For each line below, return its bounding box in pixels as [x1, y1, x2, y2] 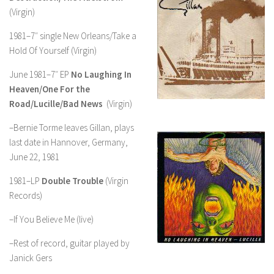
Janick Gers [9, 252, 52, 264]
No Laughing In [71, 68, 131, 80]
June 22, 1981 [9, 151, 59, 163]
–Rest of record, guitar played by [9, 237, 130, 249]
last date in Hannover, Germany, [9, 136, 128, 148]
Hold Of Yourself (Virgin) [9, 45, 97, 56]
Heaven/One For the [9, 83, 90, 95]
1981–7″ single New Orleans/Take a [9, 30, 136, 42]
